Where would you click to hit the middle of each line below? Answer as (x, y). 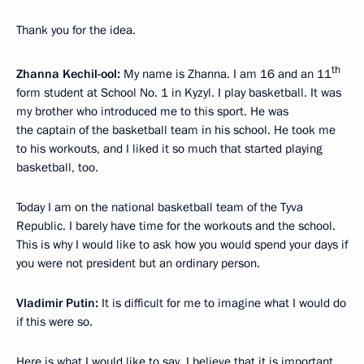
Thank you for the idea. (76, 30)
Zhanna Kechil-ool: (68, 74)
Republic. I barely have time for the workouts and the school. (176, 225)
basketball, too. (57, 167)
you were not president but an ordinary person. (138, 263)
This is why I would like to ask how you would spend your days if (182, 244)
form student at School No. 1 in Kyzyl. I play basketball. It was (179, 92)
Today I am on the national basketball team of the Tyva (160, 207)
